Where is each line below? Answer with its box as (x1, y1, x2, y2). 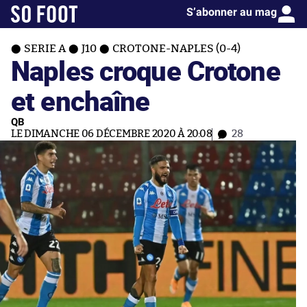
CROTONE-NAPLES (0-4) (112, 43, 241, 54)
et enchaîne (11, 82, 150, 119)
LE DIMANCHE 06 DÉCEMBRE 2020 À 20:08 (11, 129, 212, 139)
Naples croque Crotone (11, 51, 280, 89)
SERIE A (24, 43, 66, 54)
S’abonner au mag (186, 5, 277, 19)
